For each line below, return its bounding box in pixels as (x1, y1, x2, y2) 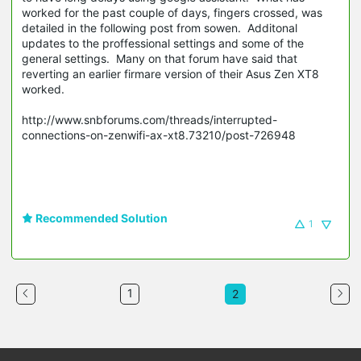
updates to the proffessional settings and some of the (22, 36, 304, 51)
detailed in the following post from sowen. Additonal (22, 21, 297, 35)
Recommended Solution (33, 211, 168, 226)
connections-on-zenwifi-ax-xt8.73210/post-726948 (22, 128, 296, 143)
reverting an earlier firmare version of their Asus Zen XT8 (22, 67, 319, 81)
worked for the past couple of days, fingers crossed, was (22, 6, 322, 20)
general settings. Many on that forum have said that (22, 52, 297, 66)
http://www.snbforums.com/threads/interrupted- (22, 113, 277, 127)
